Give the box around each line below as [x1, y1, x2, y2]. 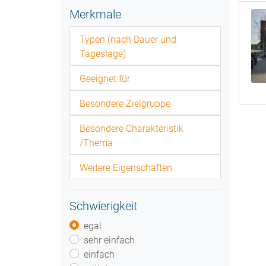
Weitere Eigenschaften [80, 162, 172, 173]
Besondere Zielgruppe [80, 98, 170, 109]
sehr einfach [84, 235, 135, 246]
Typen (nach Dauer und [80, 34, 176, 45]
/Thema [80, 137, 113, 148]
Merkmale [69, 7, 121, 21]
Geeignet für [80, 73, 130, 84]
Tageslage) [80, 48, 126, 59]
